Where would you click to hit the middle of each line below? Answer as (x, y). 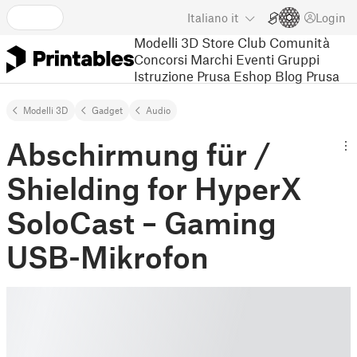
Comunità (300, 42)
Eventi (255, 59)
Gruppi (298, 59)
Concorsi (161, 59)
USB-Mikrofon (108, 257)
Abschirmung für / (139, 154)
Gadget (107, 110)
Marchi (212, 59)
